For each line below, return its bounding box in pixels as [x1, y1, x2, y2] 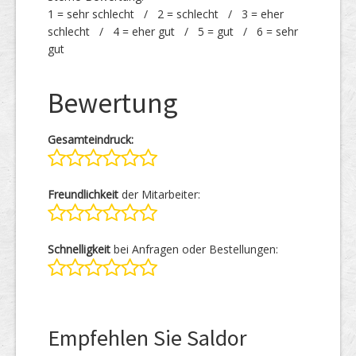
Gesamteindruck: [48, 132, 133, 147]
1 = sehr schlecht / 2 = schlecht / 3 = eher [48, 6, 284, 21]
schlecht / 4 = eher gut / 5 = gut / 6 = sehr [48, 24, 298, 39]
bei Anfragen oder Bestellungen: [110, 242, 278, 257]
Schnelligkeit [48, 242, 110, 257]
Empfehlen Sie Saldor [48, 323, 247, 352]
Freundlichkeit [48, 187, 118, 202]
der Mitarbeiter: [118, 187, 200, 202]
